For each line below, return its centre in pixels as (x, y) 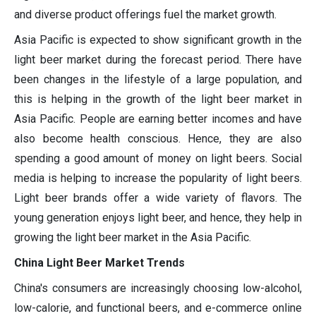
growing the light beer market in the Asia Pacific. (133, 238)
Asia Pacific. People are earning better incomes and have (158, 119)
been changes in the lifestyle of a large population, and (158, 80)
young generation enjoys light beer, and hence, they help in (158, 218)
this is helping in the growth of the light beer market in (158, 99)
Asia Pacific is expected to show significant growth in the (158, 40)
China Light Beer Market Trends (99, 263)
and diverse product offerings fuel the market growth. (145, 15)
